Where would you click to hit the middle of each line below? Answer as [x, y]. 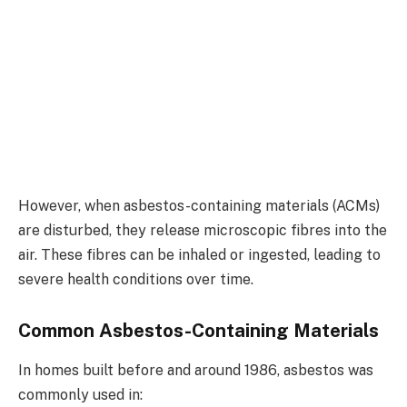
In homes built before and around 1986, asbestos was [196, 371]
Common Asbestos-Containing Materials [199, 330]
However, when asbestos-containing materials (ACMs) [199, 206]
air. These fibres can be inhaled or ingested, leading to [199, 255]
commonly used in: [80, 395]
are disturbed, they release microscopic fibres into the [203, 231]
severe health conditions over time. [136, 280]
